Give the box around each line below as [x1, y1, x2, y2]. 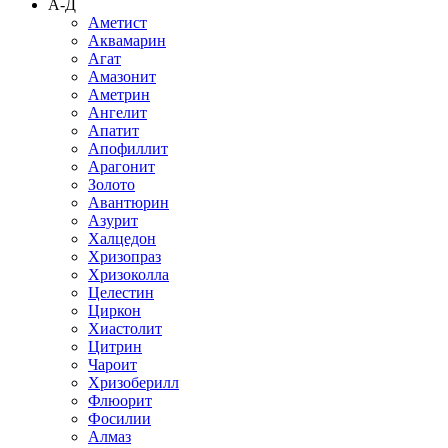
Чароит [88, 356, 137, 374]
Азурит [88, 212, 138, 230]
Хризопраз [88, 248, 161, 266]
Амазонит [88, 68, 156, 86]
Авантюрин [88, 194, 169, 212]
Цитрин [88, 338, 142, 356]
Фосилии [88, 410, 151, 428]
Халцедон [88, 230, 156, 248]
